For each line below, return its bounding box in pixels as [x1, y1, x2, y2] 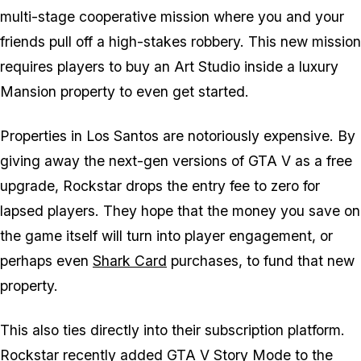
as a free [291, 152, 352, 170]
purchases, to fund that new [167, 252, 355, 270]
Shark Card [93, 252, 167, 270]
